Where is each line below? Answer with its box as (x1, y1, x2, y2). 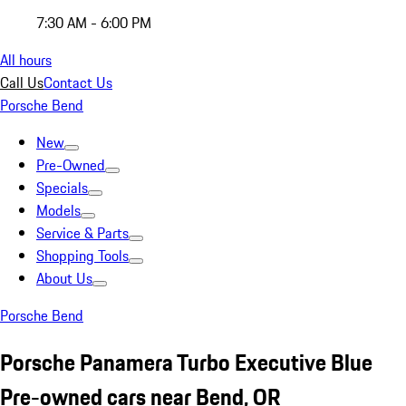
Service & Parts (36, 222, 129, 244)
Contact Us (43, 72, 112, 93)
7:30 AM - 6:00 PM (36, 12, 151, 34)
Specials (36, 177, 88, 198)
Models (36, 199, 81, 221)
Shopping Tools (36, 245, 129, 266)
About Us (36, 267, 92, 289)
